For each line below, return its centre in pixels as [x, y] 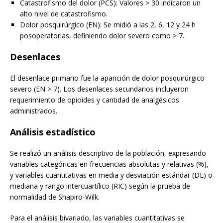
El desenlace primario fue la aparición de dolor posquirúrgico [107, 78]
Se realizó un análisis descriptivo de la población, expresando [108, 153]
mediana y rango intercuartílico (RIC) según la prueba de [100, 186]
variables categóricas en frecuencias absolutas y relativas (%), [109, 164]
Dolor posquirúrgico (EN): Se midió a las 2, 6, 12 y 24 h [108, 24]
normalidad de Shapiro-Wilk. [55, 197]
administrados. [34, 111]
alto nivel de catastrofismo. [64, 13]
